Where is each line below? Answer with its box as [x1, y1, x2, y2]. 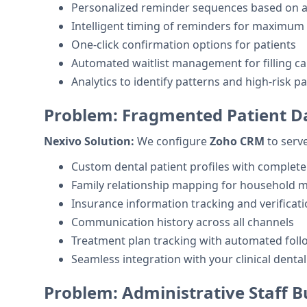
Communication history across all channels [71, 214, 294, 230]
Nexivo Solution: [44, 134, 134, 149]
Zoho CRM [210, 134, 265, 149]
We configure [134, 134, 210, 149]
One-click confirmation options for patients [71, 37, 296, 52]
